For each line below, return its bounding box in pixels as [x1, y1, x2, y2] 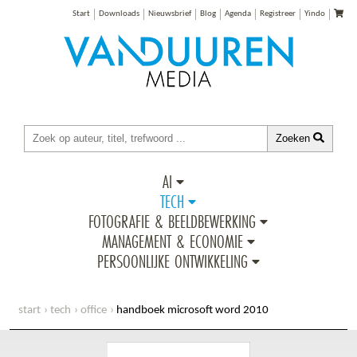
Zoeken [276, 131, 314, 144]
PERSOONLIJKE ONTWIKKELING [96, 248, 248, 273]
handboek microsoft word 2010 [116, 304, 269, 316]
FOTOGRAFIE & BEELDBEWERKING [88, 208, 257, 233]
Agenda [224, 10, 251, 18]
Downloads [98, 10, 139, 18]
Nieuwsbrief [147, 10, 191, 18]
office [80, 304, 107, 316]
